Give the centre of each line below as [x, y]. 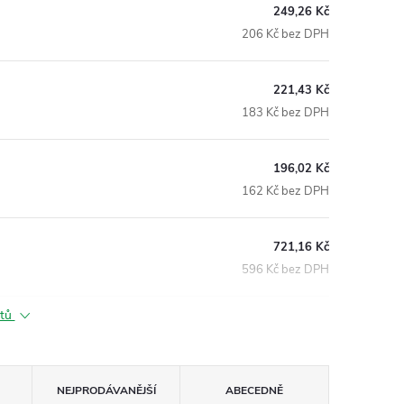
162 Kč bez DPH [285, 191]
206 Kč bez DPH [285, 34]
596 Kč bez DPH [285, 269]
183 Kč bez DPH [285, 112]
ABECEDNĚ [255, 390]
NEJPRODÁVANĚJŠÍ [106, 390]
